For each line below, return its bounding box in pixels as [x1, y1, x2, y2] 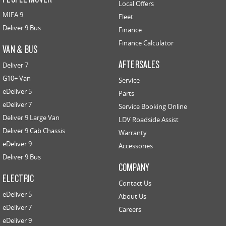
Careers [118, 204, 141, 214]
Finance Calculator [118, 38, 174, 47]
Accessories [118, 141, 153, 150]
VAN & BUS [3, 42, 38, 55]
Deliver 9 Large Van [3, 112, 60, 122]
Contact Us [118, 178, 151, 188]
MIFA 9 [3, 10, 23, 19]
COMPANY [118, 160, 149, 174]
